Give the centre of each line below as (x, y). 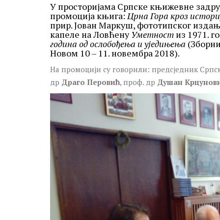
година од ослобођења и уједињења (118, 43)
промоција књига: (89, 15)
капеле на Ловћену (91, 34)
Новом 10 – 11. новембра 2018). (115, 53)
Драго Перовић (91, 82)
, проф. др (138, 82)
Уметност (152, 34)
